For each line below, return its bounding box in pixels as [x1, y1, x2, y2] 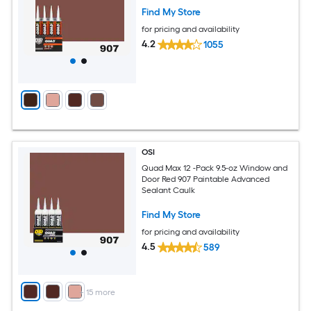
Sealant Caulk [142, 185, 196, 195]
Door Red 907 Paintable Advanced [142, 174, 270, 184]
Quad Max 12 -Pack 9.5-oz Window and [142, 162, 288, 173]
